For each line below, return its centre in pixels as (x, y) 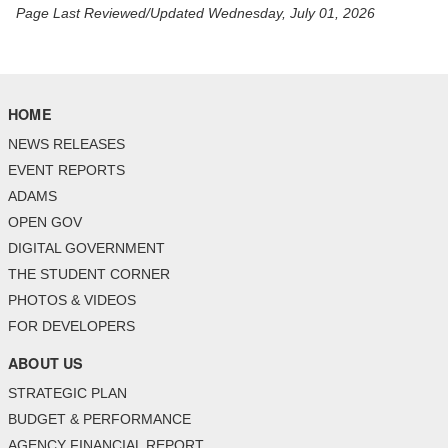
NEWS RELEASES (66, 143)
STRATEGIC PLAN (67, 393)
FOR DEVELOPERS (71, 325)
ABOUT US (46, 363)
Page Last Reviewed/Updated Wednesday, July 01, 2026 (195, 12)
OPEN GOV (45, 221)
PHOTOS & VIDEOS (72, 299)
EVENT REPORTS (66, 169)
